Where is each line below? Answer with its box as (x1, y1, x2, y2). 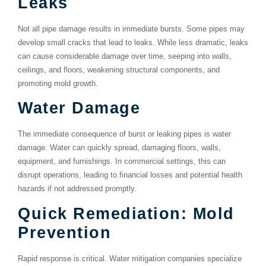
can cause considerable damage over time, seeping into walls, (18, 52, 232, 61)
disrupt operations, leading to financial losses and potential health (18, 170, 242, 180)
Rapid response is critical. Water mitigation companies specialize (18, 254, 242, 263)
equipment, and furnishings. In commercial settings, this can (18, 157, 226, 166)
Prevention (18, 223, 111, 242)
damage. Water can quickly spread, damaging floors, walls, (18, 143, 221, 153)
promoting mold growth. (18, 79, 98, 88)
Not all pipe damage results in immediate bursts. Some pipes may (18, 24, 245, 34)
